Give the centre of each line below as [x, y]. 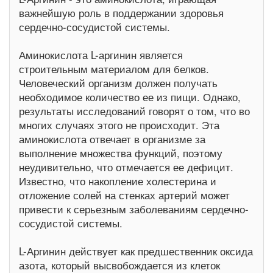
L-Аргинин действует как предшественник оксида [136, 251]
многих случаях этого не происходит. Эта [119, 125]
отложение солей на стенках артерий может [124, 195]
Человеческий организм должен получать [118, 83]
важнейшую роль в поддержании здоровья [121, 13]
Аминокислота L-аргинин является [101, 55]
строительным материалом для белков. [114, 69]
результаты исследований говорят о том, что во [134, 111]
